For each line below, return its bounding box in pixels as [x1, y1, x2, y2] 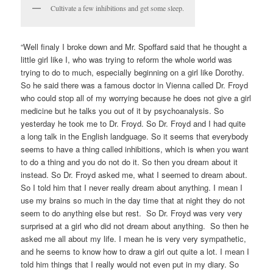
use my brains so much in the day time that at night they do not [21, 194, 246, 206]
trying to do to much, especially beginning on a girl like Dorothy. [21, 66, 245, 78]
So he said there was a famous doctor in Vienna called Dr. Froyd [21, 79, 249, 91]
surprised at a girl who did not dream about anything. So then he [21, 219, 249, 232]
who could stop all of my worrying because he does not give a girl [21, 91, 252, 104]
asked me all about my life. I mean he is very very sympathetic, [21, 232, 247, 244]
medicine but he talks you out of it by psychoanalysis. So [21, 104, 224, 116]
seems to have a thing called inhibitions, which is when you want [21, 143, 249, 155]
